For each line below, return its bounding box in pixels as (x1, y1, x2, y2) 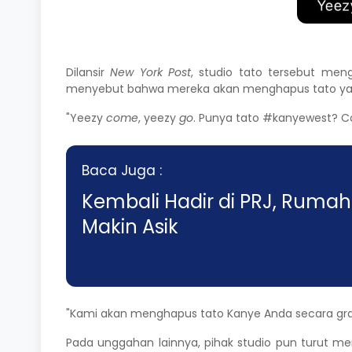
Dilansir (66, 64, 111, 81)
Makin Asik (82, 214, 178, 240)
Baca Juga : (82, 161, 162, 181)
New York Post (110, 64, 192, 81)
